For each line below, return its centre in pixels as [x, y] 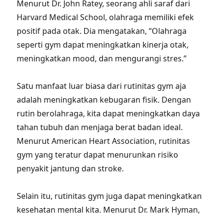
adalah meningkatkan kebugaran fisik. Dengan [104, 100]
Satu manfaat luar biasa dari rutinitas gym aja [102, 86]
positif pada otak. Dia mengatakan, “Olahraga [102, 31]
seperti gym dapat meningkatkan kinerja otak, [103, 45]
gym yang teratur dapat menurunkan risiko [98, 155]
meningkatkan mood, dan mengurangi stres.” [102, 58]
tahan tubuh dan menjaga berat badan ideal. [100, 127]
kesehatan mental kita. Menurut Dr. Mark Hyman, [109, 210]
